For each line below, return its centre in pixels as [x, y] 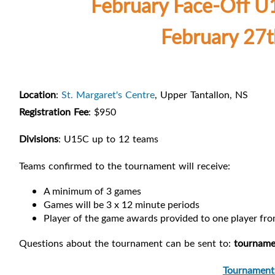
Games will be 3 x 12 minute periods [122, 205]
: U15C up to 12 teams [108, 139]
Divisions [39, 139]
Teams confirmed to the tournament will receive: [125, 166]
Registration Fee [54, 112]
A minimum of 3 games [92, 191]
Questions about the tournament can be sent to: [126, 243]
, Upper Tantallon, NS [203, 95]
